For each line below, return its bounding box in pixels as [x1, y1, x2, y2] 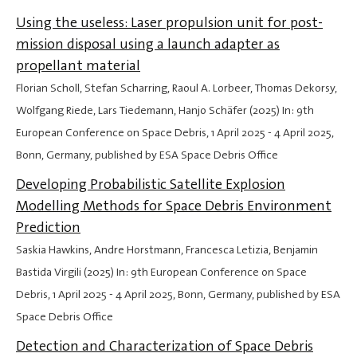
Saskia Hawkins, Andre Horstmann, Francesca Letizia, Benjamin [16, 242, 318, 258]
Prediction [16, 218, 80, 237]
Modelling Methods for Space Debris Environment [16, 196, 331, 216]
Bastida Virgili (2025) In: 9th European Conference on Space [16, 265, 307, 280]
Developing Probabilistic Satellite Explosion [16, 175, 285, 194]
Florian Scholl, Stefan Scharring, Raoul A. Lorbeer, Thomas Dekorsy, [16, 80, 337, 96]
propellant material [16, 56, 140, 76]
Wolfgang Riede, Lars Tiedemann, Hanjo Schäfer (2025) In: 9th [16, 103, 314, 119]
